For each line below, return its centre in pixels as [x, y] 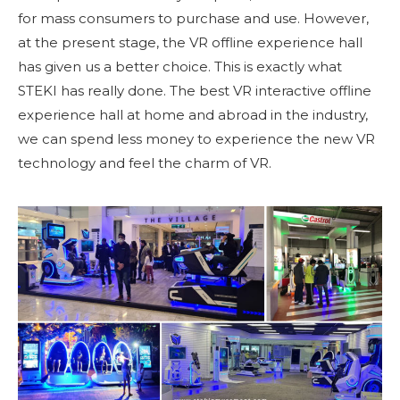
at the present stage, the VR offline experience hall [190, 43]
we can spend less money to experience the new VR [196, 139]
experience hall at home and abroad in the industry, [193, 115]
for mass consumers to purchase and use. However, [193, 19]
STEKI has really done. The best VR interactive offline [195, 91]
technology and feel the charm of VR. [145, 163]
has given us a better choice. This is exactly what [180, 67]
